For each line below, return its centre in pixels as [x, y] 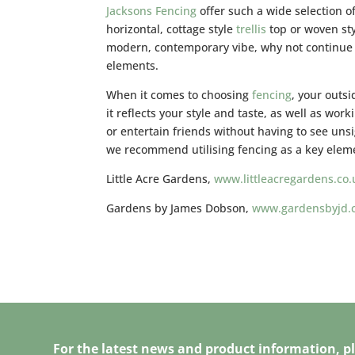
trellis [252, 29]
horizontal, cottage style [172, 29]
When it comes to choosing [179, 94]
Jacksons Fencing [152, 10]
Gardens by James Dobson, [179, 208]
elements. [133, 65]
